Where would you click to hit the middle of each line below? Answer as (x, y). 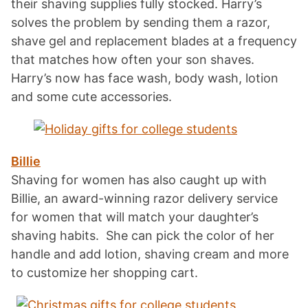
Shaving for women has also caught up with (139, 179)
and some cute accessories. (91, 96)
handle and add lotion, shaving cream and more (150, 254)
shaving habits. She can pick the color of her (143, 235)
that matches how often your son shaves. (133, 59)
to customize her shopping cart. (104, 272)
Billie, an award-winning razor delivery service (144, 198)
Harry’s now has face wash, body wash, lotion (145, 78)
